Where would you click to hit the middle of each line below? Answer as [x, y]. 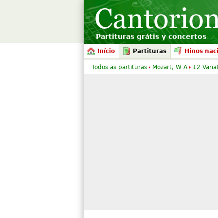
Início [106, 51]
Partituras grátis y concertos [151, 36]
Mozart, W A [170, 67]
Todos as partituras [119, 67]
